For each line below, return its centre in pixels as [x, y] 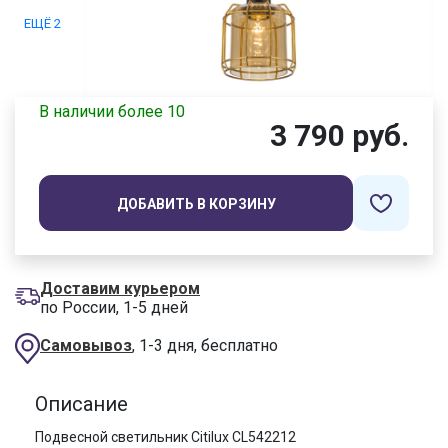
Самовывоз [86, 346]
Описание [81, 404]
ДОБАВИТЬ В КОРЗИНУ [196, 204]
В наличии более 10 [112, 112]
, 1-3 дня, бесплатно [205, 346]
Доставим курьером [120, 289]
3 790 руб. [339, 136]
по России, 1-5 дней [114, 308]
